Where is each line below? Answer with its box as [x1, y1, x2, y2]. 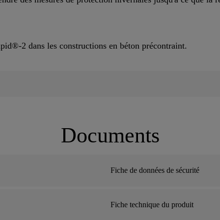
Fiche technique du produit [110, 200, 193, 209]
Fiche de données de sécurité [110, 166, 199, 175]
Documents [60, 123, 160, 148]
